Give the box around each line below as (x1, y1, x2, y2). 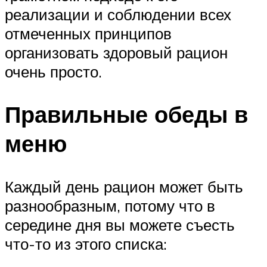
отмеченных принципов (5, 23, 172, 43)
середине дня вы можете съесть (5, 215, 235, 235)
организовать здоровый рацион (5, 42, 228, 62)
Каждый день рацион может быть (5, 177, 243, 197)
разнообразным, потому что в (5, 196, 215, 216)
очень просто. (5, 61, 102, 81)
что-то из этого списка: (5, 234, 167, 254)
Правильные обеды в (5, 100, 248, 129)
